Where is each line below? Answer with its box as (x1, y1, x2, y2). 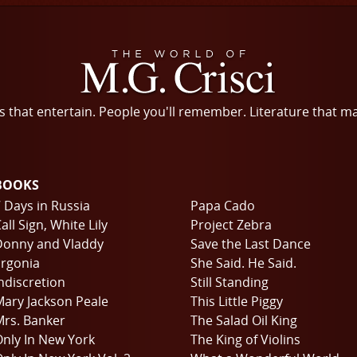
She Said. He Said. (190, 254, 296, 272)
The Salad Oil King (190, 312, 297, 329)
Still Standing (190, 273, 269, 291)
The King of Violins (190, 331, 300, 348)
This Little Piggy (190, 292, 283, 310)
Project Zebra (190, 216, 272, 233)
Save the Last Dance (190, 235, 311, 253)
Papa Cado (190, 197, 255, 214)
